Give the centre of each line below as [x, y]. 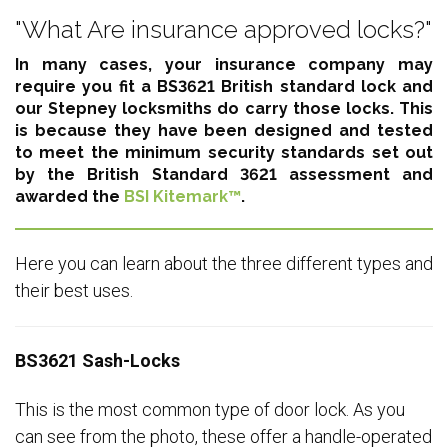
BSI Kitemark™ [182, 196]
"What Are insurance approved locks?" [223, 29]
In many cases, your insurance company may [224, 64]
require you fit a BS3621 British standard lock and [224, 86]
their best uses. [74, 290]
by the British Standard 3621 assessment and [224, 174]
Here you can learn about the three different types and [224, 263]
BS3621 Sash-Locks [97, 360]
